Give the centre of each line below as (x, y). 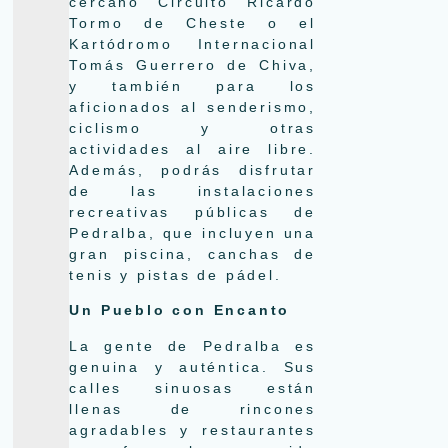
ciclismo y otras (192, 127)
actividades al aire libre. (192, 148)
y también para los (192, 85)
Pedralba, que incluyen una (192, 232)
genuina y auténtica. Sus (192, 366)
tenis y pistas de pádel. (175, 274)
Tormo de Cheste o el (192, 22)
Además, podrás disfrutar (192, 169)
